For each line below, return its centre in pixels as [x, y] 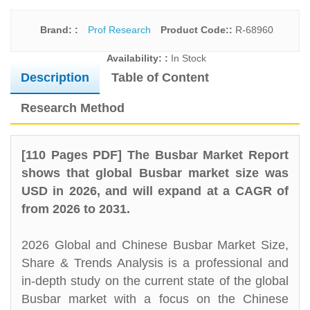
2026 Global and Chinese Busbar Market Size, [155, 245]
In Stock [189, 58]
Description [55, 77]
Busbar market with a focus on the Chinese [155, 299]
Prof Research [119, 30]
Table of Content [160, 77]
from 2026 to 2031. [76, 209]
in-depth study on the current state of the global [155, 281]
